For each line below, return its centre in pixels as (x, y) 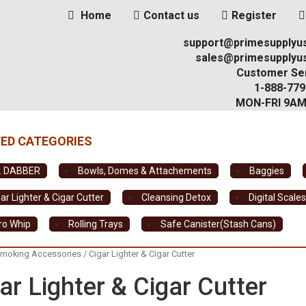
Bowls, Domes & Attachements (145, 171)
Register (254, 15)
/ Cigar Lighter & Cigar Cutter (138, 253)
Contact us (171, 15)
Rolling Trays (96, 224)
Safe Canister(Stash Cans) (219, 224)
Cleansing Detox (177, 198)
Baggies (267, 171)
